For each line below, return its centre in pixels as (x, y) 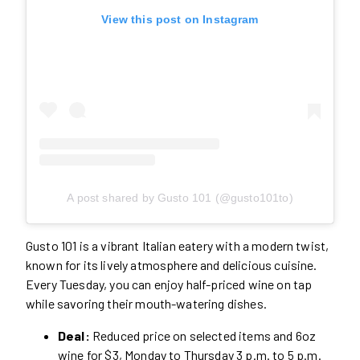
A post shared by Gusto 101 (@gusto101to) (180, 197)
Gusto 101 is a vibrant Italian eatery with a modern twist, (178, 245)
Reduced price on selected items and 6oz (203, 335)
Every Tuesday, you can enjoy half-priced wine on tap (169, 284)
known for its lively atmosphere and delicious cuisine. (172, 264)
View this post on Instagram (180, 19)
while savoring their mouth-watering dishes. (146, 303)
